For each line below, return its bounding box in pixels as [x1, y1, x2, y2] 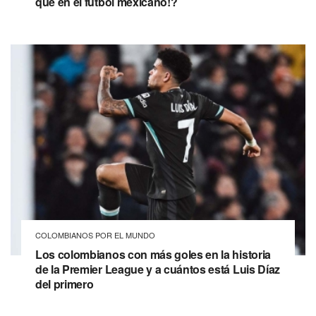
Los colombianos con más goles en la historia [35, 246, 271, 262]
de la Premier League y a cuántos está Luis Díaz [35, 261, 280, 277]
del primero [35, 276, 94, 292]
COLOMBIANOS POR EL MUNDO [35, 229, 155, 241]
